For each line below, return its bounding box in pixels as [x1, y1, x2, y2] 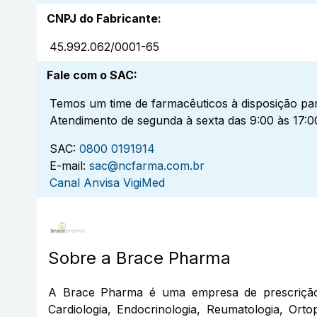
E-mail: [50, 158, 86, 173]
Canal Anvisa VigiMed [50, 175, 165, 190]
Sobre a [48, 248, 116, 269]
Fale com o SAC [47, 68, 134, 83]
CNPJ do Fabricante [47, 11, 158, 26]
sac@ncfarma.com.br [89, 158, 204, 173]
